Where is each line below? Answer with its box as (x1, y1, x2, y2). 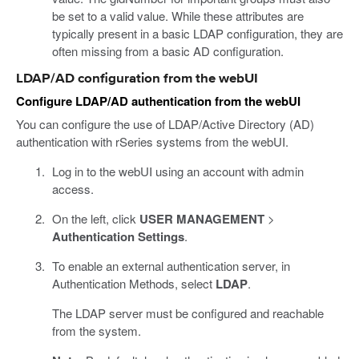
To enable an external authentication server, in (51, 256, 290, 274)
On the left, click (51, 209, 139, 227)
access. (51, 179, 94, 197)
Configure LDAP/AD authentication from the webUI (16, 91, 301, 110)
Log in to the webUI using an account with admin (51, 162, 304, 179)
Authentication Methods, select (51, 274, 216, 292)
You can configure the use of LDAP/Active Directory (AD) (16, 115, 314, 132)
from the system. (51, 321, 141, 339)
